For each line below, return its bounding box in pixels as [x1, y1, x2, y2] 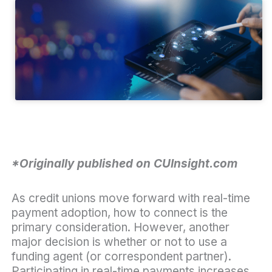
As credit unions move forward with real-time [11, 191, 250, 205]
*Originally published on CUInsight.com [11, 156, 237, 171]
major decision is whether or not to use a [11, 235, 227, 249]
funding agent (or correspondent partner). [11, 250, 231, 263]
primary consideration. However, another [11, 220, 229, 234]
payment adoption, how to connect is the [11, 206, 228, 220]
